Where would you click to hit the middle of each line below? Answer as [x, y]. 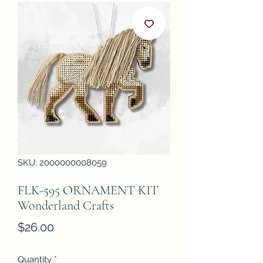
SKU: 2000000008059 [62, 163]
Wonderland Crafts [66, 205]
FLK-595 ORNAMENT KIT [88, 190]
